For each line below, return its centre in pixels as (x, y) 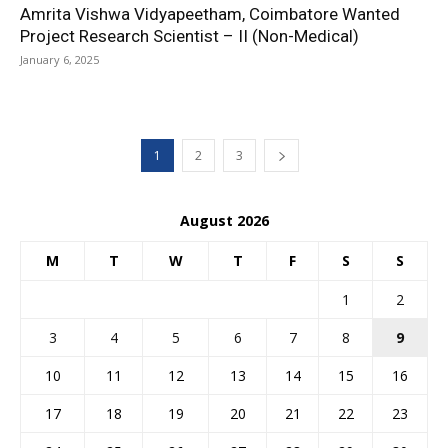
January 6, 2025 (59, 59)
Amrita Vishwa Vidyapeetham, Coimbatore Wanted (210, 14)
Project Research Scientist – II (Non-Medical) (189, 36)
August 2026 (224, 220)
